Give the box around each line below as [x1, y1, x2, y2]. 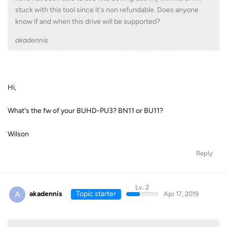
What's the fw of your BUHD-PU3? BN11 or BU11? [8, 106, 163, 115]
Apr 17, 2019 [163, 190, 199, 198]
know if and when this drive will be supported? [15, 17, 160, 26]
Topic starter [75, 190, 116, 198]
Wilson [8, 130, 29, 138]
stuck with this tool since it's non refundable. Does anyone [15, 6, 199, 14]
